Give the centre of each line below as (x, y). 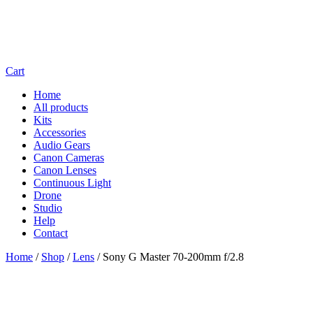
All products (61, 107)
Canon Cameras (69, 158)
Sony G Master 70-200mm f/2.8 (173, 257)
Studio (48, 208)
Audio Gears (62, 145)
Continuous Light (72, 183)
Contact (51, 233)
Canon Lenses (65, 170)
